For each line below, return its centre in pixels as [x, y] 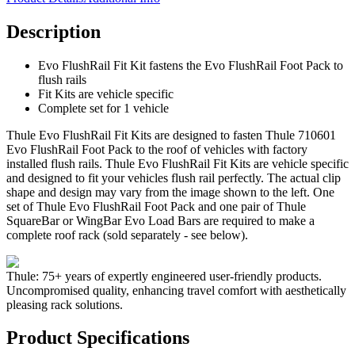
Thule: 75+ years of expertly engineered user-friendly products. [164, 276]
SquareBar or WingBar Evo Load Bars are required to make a [160, 220]
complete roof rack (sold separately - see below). [127, 235]
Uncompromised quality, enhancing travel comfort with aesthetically [176, 290]
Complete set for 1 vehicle [103, 108]
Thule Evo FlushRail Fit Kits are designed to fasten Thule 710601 [171, 135]
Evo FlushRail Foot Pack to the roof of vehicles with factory [157, 149]
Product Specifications [98, 338]
